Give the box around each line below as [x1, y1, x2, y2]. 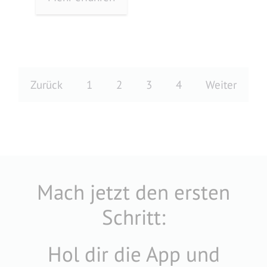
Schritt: [101, 203, 166, 231]
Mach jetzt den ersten [37, 178, 230, 206]
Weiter [206, 77, 237, 92]
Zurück [30, 77, 63, 92]
